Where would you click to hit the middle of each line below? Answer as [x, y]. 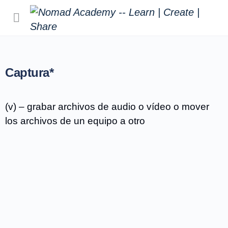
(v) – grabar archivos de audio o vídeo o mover [107, 107]
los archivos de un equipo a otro [75, 121]
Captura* [30, 73]
